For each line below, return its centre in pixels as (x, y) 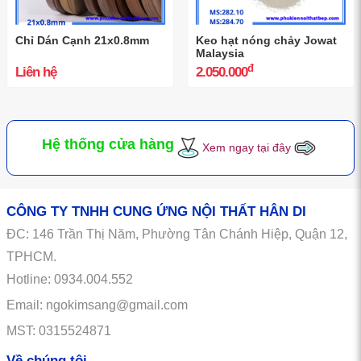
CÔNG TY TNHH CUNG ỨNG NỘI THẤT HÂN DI (156, 212)
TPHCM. (31, 257)
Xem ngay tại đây (247, 148)
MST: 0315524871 (59, 331)
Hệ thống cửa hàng (108, 145)
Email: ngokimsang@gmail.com (97, 305)
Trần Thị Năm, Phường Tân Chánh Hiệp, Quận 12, (202, 234)
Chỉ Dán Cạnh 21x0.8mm (82, 41)
